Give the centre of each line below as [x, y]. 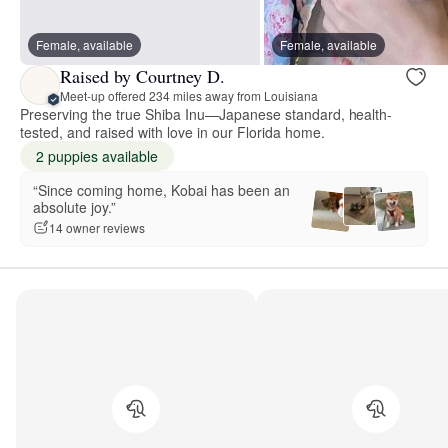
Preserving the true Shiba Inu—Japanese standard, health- [206, 113]
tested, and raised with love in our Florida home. [172, 131]
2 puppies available [97, 155]
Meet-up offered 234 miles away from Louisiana [189, 96]
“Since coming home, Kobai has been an [161, 189]
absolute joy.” [74, 206]
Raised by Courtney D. [142, 76]
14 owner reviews [97, 228]
